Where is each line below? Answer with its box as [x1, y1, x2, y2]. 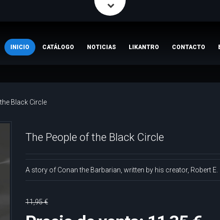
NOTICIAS [87, 44, 116, 51]
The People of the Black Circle [25, 131, 164, 143]
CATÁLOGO [42, 44, 74, 51]
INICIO [10, 44, 29, 51]
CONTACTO [172, 44, 205, 51]
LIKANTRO [129, 44, 159, 51]
